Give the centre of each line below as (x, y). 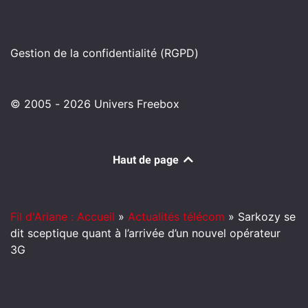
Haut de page (147, 160)
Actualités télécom (176, 217)
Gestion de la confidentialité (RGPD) (104, 53)
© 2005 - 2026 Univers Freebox (95, 104)
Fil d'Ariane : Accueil (63, 217)
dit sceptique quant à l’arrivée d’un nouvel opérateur (145, 233)
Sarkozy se (267, 217)
